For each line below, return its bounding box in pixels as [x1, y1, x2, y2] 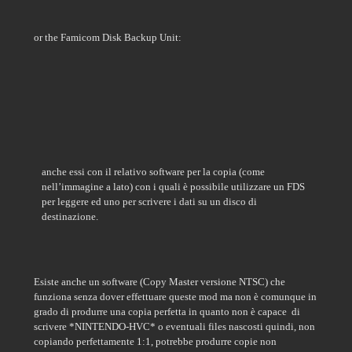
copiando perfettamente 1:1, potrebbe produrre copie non [34, 335, 277, 347]
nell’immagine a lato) [42, 181, 135, 192]
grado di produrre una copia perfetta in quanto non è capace [34, 306, 289, 317]
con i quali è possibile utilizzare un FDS [135, 181, 305, 192]
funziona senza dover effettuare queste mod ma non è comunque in [34, 291, 317, 302]
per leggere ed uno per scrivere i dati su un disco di [42, 196, 257, 207]
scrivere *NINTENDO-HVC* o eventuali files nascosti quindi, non [34, 321, 315, 332]
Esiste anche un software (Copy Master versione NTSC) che [34, 276, 285, 288]
